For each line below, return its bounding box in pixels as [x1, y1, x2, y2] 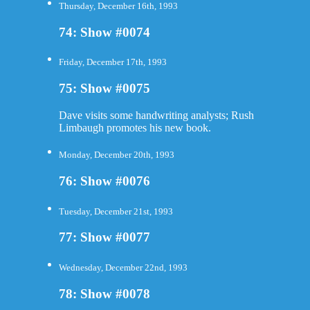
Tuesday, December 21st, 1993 [58, 206, 173, 217]
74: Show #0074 [58, 24, 150, 39]
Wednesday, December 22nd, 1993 [58, 262, 188, 273]
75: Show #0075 [58, 81, 150, 96]
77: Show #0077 [58, 230, 150, 245]
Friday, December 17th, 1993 [58, 57, 167, 68]
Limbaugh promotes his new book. [58, 121, 211, 134]
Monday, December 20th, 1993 [58, 149, 174, 161]
